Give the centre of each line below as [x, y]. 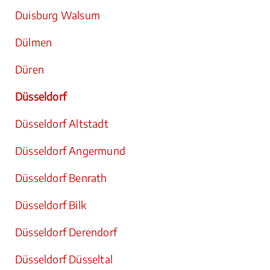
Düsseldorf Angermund [70, 151]
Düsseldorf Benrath [61, 178]
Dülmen [34, 42]
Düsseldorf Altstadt [62, 124]
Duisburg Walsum [58, 15]
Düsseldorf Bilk [51, 205]
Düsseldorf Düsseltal [64, 259]
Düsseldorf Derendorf [66, 232]
